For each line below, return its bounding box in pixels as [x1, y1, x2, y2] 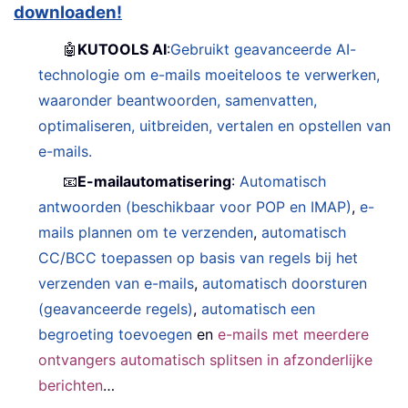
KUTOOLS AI [77, 39, 168, 58]
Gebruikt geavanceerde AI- [170, 39, 357, 58]
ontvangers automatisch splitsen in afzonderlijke [38, 350, 373, 369]
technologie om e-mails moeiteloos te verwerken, [38, 65, 381, 84]
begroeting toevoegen [38, 324, 193, 343]
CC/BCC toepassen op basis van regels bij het [38, 248, 359, 267]
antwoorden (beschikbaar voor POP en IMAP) [38, 197, 352, 216]
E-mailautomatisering [77, 171, 232, 190]
